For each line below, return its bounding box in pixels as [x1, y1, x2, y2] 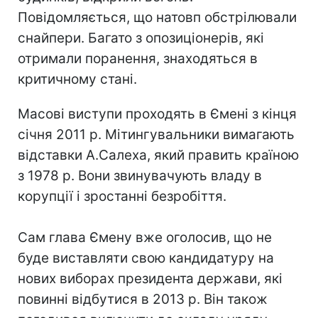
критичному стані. [18, 71, 137, 87]
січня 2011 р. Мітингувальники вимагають [18, 126, 295, 143]
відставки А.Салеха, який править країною [18, 147, 299, 163]
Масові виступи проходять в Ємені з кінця [18, 106, 297, 122]
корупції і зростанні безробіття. [18, 188, 226, 204]
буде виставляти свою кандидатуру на [18, 250, 274, 266]
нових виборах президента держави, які [18, 270, 283, 287]
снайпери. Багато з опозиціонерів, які [18, 30, 264, 46]
